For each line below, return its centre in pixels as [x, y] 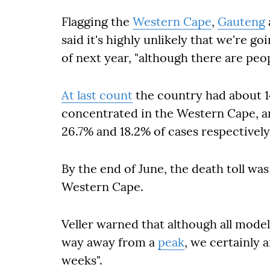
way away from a [110, 242]
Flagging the [97, 21]
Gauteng [241, 21]
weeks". [82, 260]
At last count [97, 95]
